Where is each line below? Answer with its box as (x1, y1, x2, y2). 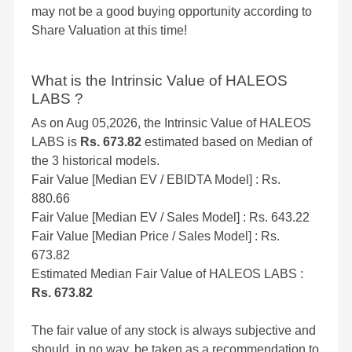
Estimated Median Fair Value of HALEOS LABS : (31, 267, 303, 281)
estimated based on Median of (141, 135, 312, 149)
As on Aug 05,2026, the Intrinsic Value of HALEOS (31, 116, 311, 130)
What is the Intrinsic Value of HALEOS (31, 72, 288, 90)
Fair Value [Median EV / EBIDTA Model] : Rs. (31, 173, 280, 187)
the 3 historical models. (31, 154, 159, 168)
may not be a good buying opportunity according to (31, 5, 312, 19)
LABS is (31, 135, 80, 149)
